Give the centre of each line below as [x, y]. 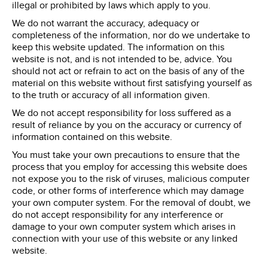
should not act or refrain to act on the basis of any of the [128, 71]
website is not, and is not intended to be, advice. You [122, 60]
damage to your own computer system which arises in [124, 227]
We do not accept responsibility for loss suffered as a [121, 113]
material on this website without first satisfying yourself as [132, 83]
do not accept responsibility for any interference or [118, 215]
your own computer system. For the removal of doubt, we [131, 203]
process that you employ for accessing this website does [130, 167]
